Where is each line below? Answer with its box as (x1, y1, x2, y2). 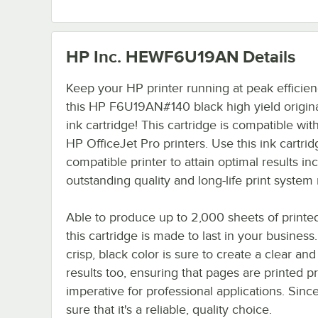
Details (238, 46, 295, 66)
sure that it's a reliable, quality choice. (66, 302, 272, 317)
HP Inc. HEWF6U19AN (66, 46, 238, 66)
